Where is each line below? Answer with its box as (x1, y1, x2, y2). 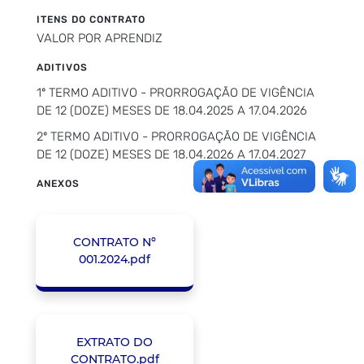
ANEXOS (37, 177, 80, 189)
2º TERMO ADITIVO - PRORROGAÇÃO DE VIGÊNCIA (37, 128, 316, 144)
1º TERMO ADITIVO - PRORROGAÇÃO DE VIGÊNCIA (37, 84, 314, 100)
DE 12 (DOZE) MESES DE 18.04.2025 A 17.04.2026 (37, 102, 307, 118)
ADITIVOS (37, 61, 88, 73)
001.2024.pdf (79, 251, 150, 266)
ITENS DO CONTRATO (37, 13, 145, 25)
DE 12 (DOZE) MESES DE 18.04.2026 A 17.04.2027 (37, 146, 305, 162)
